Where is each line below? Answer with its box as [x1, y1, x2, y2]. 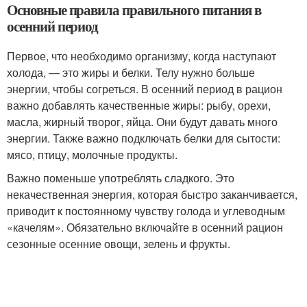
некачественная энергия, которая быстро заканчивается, [7, 186, 297, 202]
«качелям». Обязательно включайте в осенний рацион [7, 219, 283, 235]
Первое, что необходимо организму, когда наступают [7, 48, 276, 64]
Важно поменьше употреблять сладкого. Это [7, 170, 234, 186]
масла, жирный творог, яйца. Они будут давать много [7, 114, 278, 130]
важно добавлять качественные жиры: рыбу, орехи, [7, 97, 271, 113]
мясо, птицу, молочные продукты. [7, 147, 177, 162]
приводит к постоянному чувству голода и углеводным [7, 203, 285, 219]
